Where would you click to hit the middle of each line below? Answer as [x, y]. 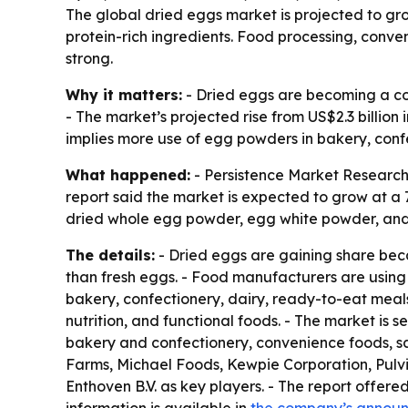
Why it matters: [124, 95]
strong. [89, 58]
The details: [110, 255]
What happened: [128, 175]
